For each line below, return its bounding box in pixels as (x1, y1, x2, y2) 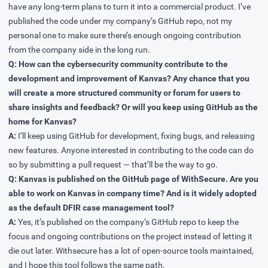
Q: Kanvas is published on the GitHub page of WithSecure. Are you (8, 174, 258, 184)
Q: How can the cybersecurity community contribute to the (8, 59, 228, 69)
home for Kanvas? (8, 117, 77, 127)
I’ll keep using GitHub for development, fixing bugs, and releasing (16, 131, 255, 141)
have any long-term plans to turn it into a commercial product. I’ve (8, 2, 251, 12)
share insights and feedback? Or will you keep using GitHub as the (8, 102, 258, 112)
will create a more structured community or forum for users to (8, 88, 240, 98)
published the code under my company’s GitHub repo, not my (8, 16, 232, 26)
